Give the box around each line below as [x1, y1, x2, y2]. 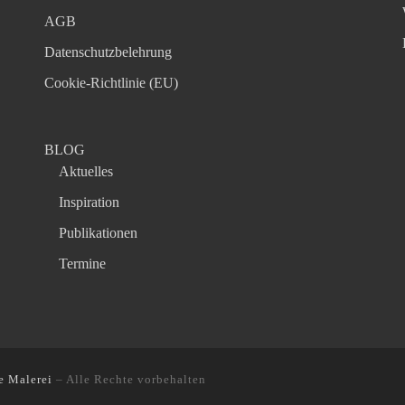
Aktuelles [59, 164, 114, 180]
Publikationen [59, 225, 138, 241]
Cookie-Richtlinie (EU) [44, 75, 178, 91]
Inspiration [59, 194, 120, 211]
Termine [59, 256, 107, 272]
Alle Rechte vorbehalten [66, 372, 206, 386]
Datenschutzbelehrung [44, 44, 172, 61]
